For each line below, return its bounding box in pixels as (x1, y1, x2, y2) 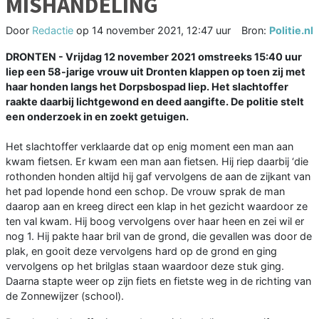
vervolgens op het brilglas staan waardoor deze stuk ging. (6, 260, 284, 273)
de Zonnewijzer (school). (6, 290, 124, 303)
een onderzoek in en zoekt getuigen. (6, 110, 189, 123)
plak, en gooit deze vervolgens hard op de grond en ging (6, 245, 277, 258)
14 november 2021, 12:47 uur (92, 24, 231, 37)
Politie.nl (269, 24, 313, 37)
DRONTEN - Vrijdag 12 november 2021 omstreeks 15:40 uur (6, 51, 302, 63)
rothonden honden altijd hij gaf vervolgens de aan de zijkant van (6, 170, 310, 183)
